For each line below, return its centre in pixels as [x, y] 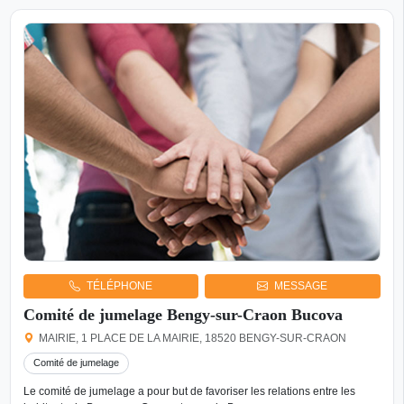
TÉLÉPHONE [119, 286]
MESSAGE [301, 286]
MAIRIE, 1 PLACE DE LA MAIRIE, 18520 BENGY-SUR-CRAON [193, 338]
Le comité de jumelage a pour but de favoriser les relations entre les [189, 392]
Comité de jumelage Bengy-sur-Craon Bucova [183, 314]
